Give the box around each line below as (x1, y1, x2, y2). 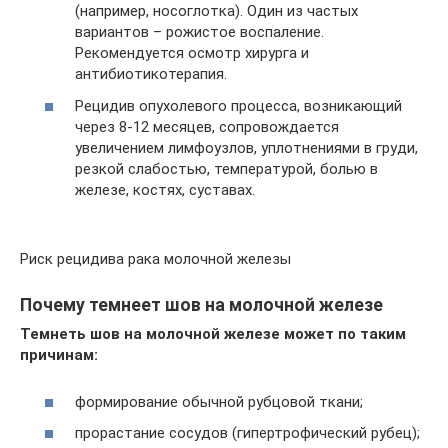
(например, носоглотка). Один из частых (75, 2, 358, 21)
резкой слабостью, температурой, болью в (75, 159, 378, 178)
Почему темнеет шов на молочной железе (20, 295, 383, 316)
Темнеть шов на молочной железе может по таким (20, 325, 406, 344)
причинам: (20, 346, 98, 365)
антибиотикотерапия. (75, 65, 227, 84)
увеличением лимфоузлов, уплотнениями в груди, (75, 138, 418, 157)
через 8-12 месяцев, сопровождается (75, 117, 339, 136)
